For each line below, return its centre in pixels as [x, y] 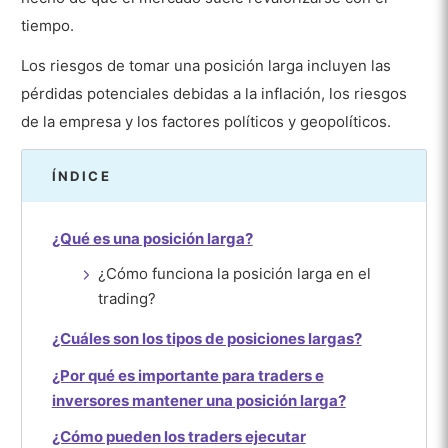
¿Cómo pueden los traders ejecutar [178, 436]
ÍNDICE [81, 175]
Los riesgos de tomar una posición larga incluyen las [206, 66]
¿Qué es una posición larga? [152, 238]
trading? [127, 299]
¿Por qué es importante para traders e [187, 375]
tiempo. [48, 25]
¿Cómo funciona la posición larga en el [235, 274]
